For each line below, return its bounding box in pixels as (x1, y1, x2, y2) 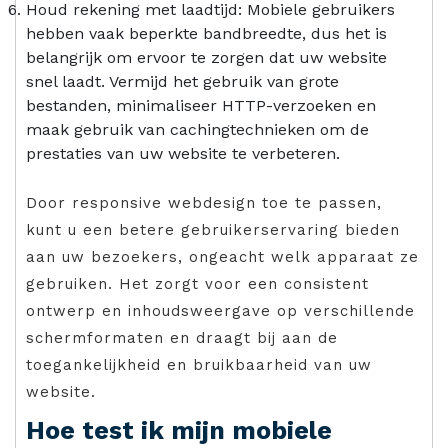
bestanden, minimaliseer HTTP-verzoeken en (26, 95, 376, 115)
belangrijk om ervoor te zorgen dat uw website (26, 47, 387, 67)
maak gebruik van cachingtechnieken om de (26, 119, 369, 139)
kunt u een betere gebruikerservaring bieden (26, 220, 400, 239)
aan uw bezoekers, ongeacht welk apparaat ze (26, 247, 419, 266)
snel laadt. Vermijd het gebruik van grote (26, 71, 339, 91)
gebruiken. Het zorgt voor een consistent (26, 274, 369, 293)
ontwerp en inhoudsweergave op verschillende (26, 301, 415, 320)
